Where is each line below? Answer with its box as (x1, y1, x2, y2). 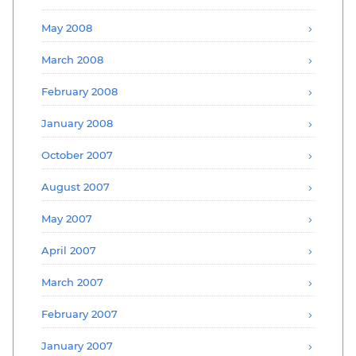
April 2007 (41, 243, 96, 257)
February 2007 (41, 307, 118, 320)
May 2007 (41, 211, 92, 225)
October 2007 (41, 148, 113, 161)
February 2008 (41, 84, 118, 98)
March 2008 (41, 52, 103, 66)
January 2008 (41, 116, 113, 130)
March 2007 (41, 275, 103, 288)
